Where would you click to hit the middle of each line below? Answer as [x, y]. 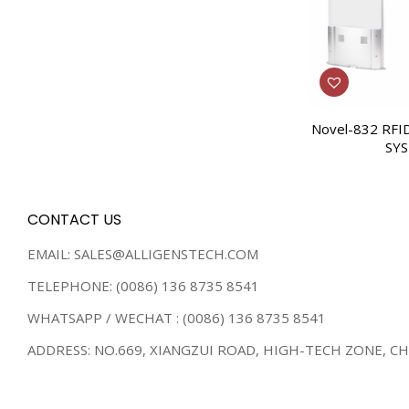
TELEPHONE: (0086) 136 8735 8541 [143, 286]
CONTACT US [74, 220]
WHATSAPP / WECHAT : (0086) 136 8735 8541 [177, 318]
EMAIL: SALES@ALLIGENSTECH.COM [143, 254]
